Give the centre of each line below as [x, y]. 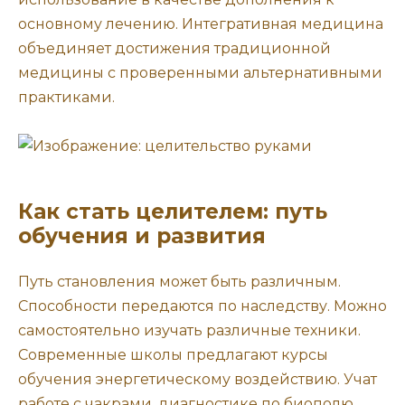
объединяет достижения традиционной [174, 49]
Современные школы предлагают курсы [173, 355]
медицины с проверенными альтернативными [200, 73]
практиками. [66, 98]
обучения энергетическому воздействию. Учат [198, 380]
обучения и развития [142, 236]
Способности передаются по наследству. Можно [202, 306]
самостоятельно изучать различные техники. [189, 331]
